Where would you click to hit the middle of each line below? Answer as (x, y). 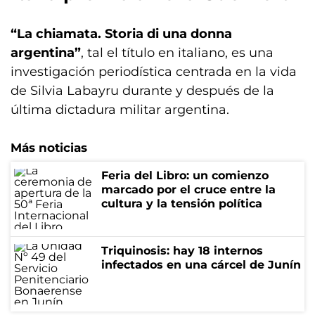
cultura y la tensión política (182, 204)
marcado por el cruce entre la (188, 189)
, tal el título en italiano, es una (177, 53)
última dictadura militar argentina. (120, 110)
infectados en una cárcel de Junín (201, 265)
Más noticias (49, 148)
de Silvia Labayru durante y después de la (142, 91)
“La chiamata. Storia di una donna (121, 34)
